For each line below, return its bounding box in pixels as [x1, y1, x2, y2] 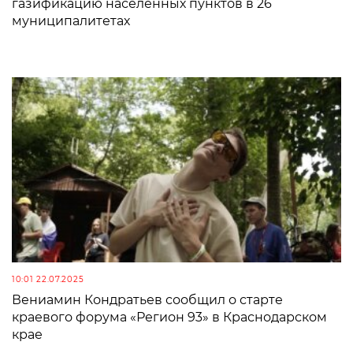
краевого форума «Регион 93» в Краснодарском [12, 310, 327, 325]
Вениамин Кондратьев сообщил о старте [12, 292, 283, 308]
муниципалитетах [12, 13, 130, 29]
